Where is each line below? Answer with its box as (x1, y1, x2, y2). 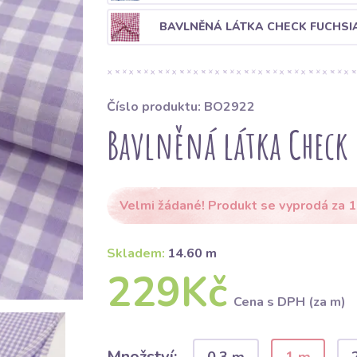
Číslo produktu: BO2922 (106, 98, 255, 116)
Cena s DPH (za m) (233, 293, 346, 311)
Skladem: (106, 245, 165, 262)
